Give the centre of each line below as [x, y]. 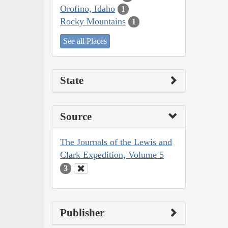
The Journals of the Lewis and [116, 142]
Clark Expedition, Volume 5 [112, 155]
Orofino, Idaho [88, 8]
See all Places [85, 41]
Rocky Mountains [93, 21]
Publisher [82, 212]
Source [76, 117]
